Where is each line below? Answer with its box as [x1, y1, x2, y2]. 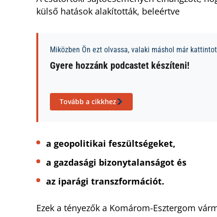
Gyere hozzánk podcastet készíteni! [50, 60, 189, 72]
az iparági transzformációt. [46, 175, 167, 187]
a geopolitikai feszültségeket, [46, 138, 178, 150]
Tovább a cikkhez [60, 97, 116, 107]
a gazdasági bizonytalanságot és [46, 156, 189, 169]
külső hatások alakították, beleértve [36, 5, 182, 17]
